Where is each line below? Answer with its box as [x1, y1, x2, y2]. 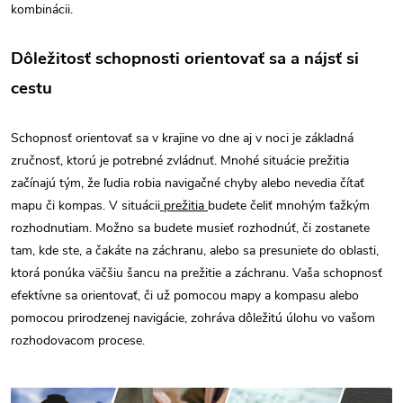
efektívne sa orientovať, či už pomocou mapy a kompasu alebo [11, 287, 359, 304]
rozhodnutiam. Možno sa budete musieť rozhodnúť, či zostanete [11, 219, 370, 237]
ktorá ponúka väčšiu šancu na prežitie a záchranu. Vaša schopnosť [11, 264, 382, 282]
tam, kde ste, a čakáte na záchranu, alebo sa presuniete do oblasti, [11, 242, 379, 259]
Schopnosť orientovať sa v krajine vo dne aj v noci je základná [11, 130, 354, 147]
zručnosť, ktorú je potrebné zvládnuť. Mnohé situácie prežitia [11, 152, 349, 169]
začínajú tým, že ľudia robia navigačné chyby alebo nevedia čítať [11, 175, 364, 192]
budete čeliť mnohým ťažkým [208, 197, 370, 214]
